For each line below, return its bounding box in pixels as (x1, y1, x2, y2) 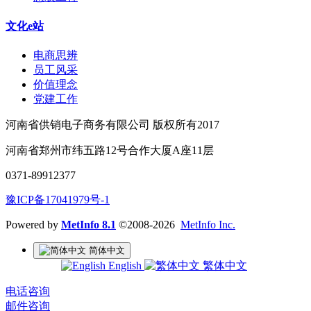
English (106, 260, 144, 272)
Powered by (6, 219, 61, 231)
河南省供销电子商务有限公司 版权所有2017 (6, 119, 219, 131)
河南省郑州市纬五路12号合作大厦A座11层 (6, 144, 214, 157)
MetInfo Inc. (180, 219, 235, 231)
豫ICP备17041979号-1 (6, 194, 110, 206)
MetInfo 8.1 (61, 219, 116, 231)
